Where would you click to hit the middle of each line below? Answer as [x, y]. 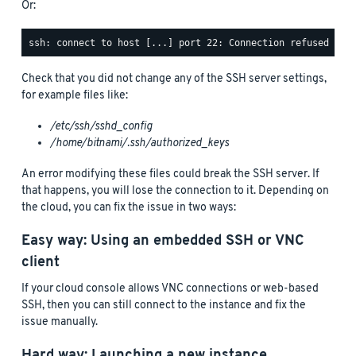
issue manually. [60, 323]
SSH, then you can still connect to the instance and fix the [164, 306]
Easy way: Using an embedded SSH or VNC [163, 242]
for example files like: [75, 96]
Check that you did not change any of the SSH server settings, [174, 79]
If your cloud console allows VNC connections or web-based [170, 289]
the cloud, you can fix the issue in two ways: [129, 208]
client [41, 263]
